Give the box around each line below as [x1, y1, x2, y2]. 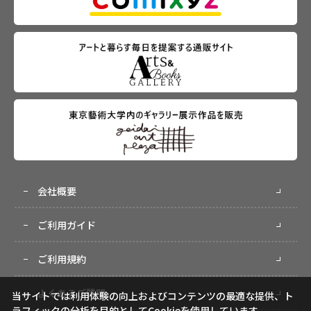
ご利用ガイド [37, 217, 96, 232]
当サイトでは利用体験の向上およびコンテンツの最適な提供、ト [11, 289, 294, 303]
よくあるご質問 [37, 285, 106, 300]
